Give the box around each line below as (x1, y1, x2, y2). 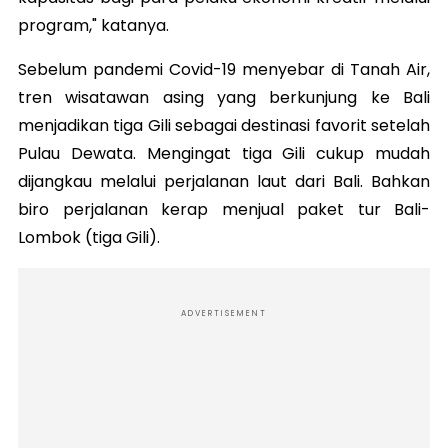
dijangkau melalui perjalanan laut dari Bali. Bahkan (18, 170, 430, 194)
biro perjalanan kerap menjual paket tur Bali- (18, 198, 430, 222)
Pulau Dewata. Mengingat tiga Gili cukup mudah (18, 142, 430, 166)
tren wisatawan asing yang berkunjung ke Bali (18, 86, 430, 110)
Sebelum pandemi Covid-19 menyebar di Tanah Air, (18, 58, 430, 82)
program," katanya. (18, 14, 173, 38)
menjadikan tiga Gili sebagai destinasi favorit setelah (18, 114, 430, 138)
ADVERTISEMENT (181, 308, 267, 320)
